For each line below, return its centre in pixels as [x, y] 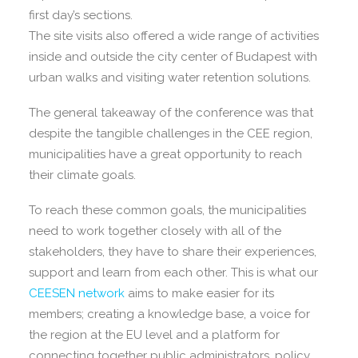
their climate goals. [84, 175]
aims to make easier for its [201, 293]
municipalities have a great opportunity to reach [165, 154]
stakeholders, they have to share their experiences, [173, 252]
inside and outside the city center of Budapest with [173, 57]
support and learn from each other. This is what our [173, 272]
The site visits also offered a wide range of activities [174, 36]
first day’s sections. [81, 15]
